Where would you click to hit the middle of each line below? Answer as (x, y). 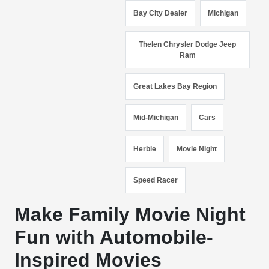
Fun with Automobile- (114, 237)
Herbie (145, 149)
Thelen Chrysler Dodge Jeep (188, 44)
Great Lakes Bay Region (175, 86)
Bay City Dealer (161, 13)
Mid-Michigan (156, 118)
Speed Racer (156, 180)
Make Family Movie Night (130, 214)
